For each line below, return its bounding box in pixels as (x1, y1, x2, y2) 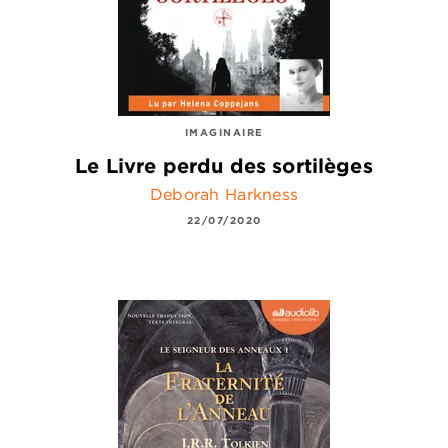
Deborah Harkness (149, 183, 299, 204)
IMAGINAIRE (184, 124, 264, 139)
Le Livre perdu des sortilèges (75, 152, 373, 178)
